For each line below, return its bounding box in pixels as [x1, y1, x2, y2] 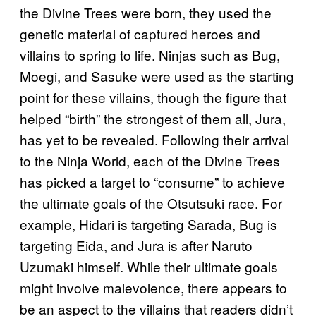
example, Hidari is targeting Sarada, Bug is [20, 214, 277, 233]
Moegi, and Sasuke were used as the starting [20, 66, 294, 85]
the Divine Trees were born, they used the [20, 2, 272, 22]
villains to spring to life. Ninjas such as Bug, [20, 44, 280, 64]
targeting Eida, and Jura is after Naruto [20, 235, 253, 255]
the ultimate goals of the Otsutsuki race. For [20, 193, 282, 212]
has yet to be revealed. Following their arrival [20, 129, 289, 149]
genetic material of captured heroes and [20, 23, 260, 43]
